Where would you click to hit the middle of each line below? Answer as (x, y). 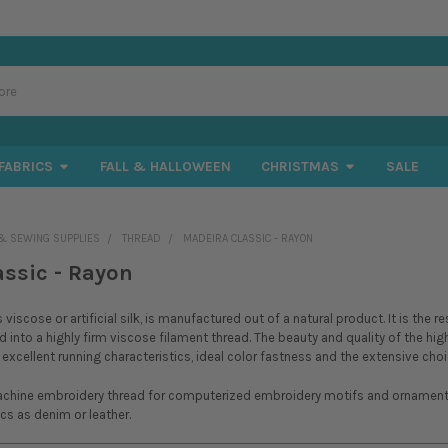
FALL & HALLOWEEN (165, 166)
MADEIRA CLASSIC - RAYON (247, 238)
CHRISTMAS (299, 166)
